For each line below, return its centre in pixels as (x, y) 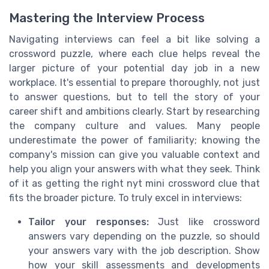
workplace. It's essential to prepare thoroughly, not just (134, 82)
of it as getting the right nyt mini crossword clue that (134, 183)
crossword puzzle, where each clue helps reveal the (134, 53)
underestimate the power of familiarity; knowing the (134, 140)
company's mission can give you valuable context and (134, 154)
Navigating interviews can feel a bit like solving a (134, 39)
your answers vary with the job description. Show (144, 250)
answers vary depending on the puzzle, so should (144, 236)
